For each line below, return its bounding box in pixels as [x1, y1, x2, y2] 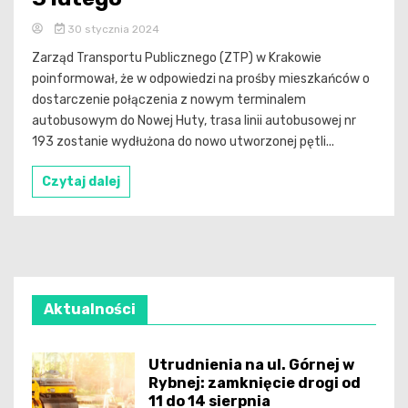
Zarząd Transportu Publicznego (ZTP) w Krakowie [32, 49, 321, 66]
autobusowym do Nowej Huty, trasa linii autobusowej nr [32, 112, 356, 128]
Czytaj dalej [42, 173, 120, 189]
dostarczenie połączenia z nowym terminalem [32, 91, 306, 107]
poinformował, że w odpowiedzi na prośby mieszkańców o [32, 70, 370, 87]
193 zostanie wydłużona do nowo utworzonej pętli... [32, 133, 334, 149]
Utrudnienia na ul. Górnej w [148, 356, 355, 374]
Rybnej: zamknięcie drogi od [148, 374, 362, 393]
